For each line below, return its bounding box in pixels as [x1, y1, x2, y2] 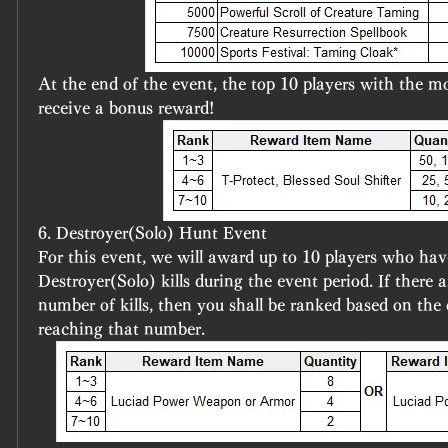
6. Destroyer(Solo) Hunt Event [38, 225, 267, 242]
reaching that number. [38, 321, 205, 338]
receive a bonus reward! [38, 100, 214, 117]
